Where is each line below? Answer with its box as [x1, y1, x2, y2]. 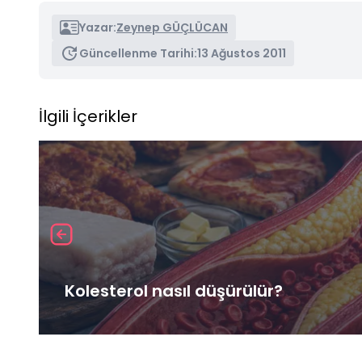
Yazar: [79, 19, 116, 36]
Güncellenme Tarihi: [79, 44, 197, 61]
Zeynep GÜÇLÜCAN [116, 19, 228, 36]
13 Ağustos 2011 [197, 44, 286, 61]
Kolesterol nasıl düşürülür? [65, 279, 283, 302]
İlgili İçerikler [39, 104, 137, 128]
